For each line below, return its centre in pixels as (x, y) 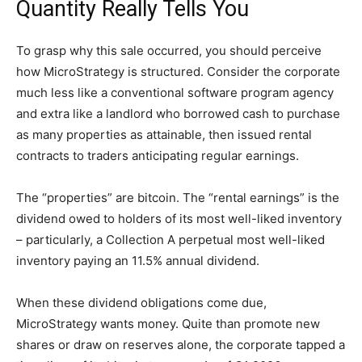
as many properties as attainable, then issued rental (164, 135)
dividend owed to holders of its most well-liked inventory (179, 219)
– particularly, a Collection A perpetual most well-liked (170, 240)
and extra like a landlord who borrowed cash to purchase (178, 114)
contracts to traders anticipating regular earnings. (158, 156)
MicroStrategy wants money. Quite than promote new (168, 324)
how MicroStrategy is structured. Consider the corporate (178, 72)
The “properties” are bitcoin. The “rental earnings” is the (178, 198)
